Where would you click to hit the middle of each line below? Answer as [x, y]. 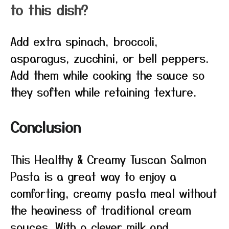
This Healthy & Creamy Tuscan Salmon [108, 159]
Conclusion [45, 127]
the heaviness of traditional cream [101, 210]
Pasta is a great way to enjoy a [93, 176]
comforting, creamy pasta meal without [114, 193]
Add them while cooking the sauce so [107, 75]
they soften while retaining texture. [103, 91]
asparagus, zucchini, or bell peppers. [109, 58]
